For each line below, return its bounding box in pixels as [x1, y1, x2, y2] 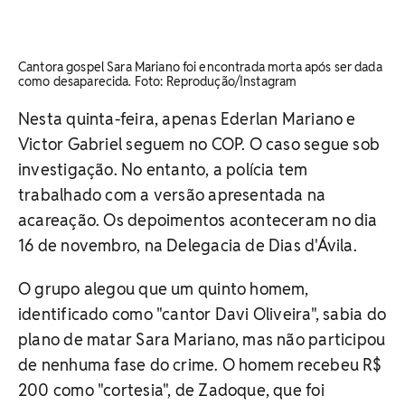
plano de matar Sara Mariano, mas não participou [18, 328, 386, 350]
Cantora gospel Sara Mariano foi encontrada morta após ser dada [18, 58, 382, 75]
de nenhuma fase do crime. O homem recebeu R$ [18, 353, 382, 375]
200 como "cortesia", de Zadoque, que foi [18, 379, 325, 400]
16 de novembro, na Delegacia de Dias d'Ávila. [18, 234, 357, 256]
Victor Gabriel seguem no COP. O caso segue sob [18, 133, 381, 155]
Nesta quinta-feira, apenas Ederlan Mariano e [18, 108, 356, 129]
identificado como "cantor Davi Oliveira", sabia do [18, 303, 387, 325]
